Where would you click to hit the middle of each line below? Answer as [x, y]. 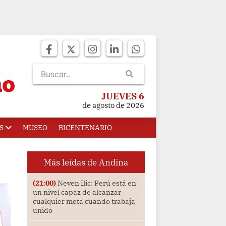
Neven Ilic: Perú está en [96, 183]
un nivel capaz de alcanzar [77, 192]
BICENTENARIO [85, 128]
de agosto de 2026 [113, 105]
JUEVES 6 [123, 96]
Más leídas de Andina [86, 162]
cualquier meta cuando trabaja [84, 202]
